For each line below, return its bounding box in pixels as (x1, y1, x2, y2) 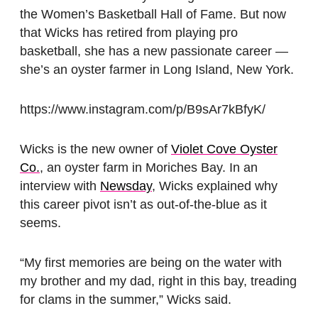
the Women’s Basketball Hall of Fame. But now (20, 7, 286, 22)
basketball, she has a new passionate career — (20, 44, 288, 59)
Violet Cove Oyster (171, 142, 278, 157)
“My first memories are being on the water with (20, 256, 282, 270)
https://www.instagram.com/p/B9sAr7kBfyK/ (20, 102, 265, 117)
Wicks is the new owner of (20, 142, 171, 157)
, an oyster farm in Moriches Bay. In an (40, 160, 258, 175)
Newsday (100, 179, 152, 194)
